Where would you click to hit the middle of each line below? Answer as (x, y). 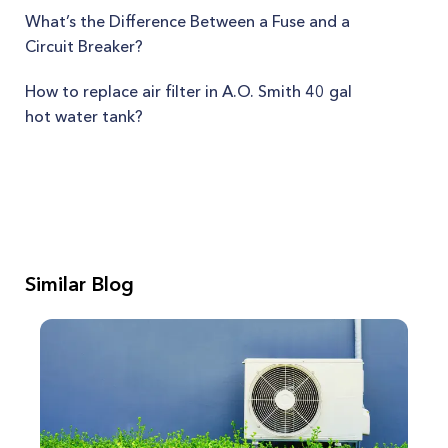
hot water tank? (84, 116)
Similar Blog (79, 284)
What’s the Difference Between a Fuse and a (187, 21)
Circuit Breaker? (84, 46)
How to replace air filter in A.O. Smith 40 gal (188, 91)
